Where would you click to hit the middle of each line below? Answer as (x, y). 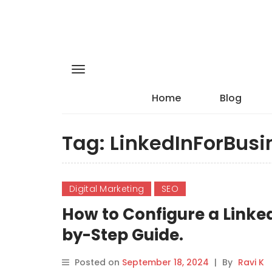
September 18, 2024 (165, 262)
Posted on (98, 262)
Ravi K (251, 262)
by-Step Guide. (123, 235)
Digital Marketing (107, 189)
